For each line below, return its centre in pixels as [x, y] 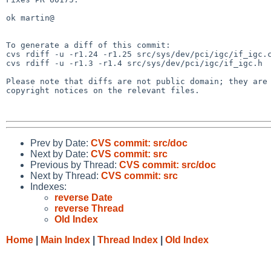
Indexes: [48, 186]
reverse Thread [89, 208]
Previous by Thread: [75, 165]
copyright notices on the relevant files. [103, 90]
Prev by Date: [60, 143]
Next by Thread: [66, 175]
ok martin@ [30, 18]
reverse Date [83, 197]
